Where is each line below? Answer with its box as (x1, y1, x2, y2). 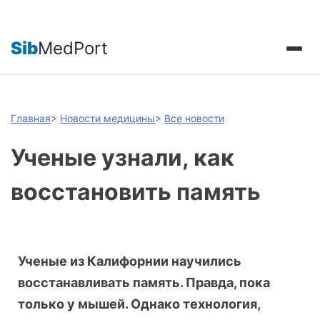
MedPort (38, 37, 108, 59)
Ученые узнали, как (11, 144, 234, 172)
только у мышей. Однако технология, (18, 296, 260, 312)
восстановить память (11, 178, 261, 206)
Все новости (164, 112, 224, 124)
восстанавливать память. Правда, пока (18, 275, 270, 291)
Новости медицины (60, 112, 155, 124)
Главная (11, 112, 51, 124)
